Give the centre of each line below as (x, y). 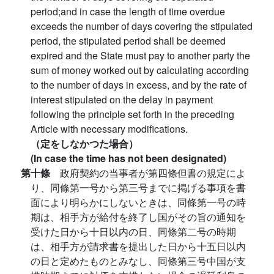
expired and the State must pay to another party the (140, 56)
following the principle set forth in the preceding (132, 114)
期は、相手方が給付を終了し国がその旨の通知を (138, 217)
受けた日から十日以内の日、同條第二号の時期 (133, 232)
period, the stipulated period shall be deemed (128, 41)
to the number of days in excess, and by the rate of (139, 85)
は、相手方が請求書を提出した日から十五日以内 (138, 246)
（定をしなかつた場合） (84, 144)
